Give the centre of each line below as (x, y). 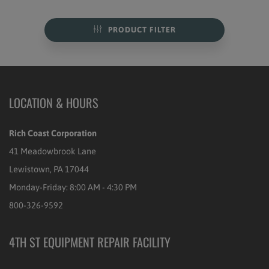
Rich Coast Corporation (53, 133)
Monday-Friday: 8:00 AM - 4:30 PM (73, 187)
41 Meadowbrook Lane (53, 151)
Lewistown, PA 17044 (49, 169)
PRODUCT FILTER (142, 30)
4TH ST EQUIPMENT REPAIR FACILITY (90, 242)
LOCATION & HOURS (54, 102)
